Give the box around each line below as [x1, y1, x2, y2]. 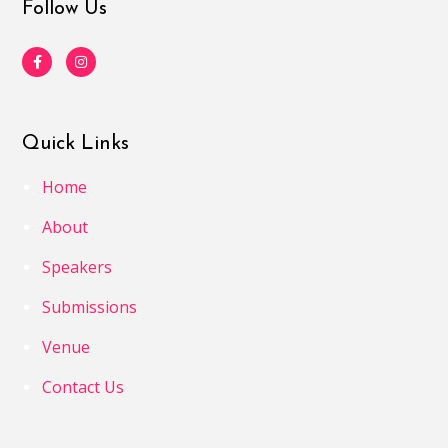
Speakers [42, 256, 113, 278]
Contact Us [42, 376, 125, 398]
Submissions [42, 296, 138, 318]
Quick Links [22, 134, 130, 154]
